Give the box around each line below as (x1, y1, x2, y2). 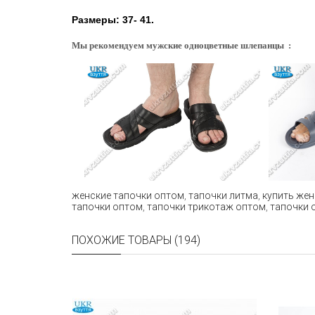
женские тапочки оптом (72, 189, 184, 201)
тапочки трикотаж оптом (147, 200, 266, 212)
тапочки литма (188, 189, 258, 201)
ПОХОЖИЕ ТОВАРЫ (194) (72, 233, 200, 247)
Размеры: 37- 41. (72, 14, 154, 25)
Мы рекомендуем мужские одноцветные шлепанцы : (72, 40, 291, 51)
